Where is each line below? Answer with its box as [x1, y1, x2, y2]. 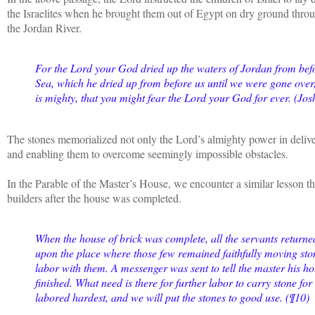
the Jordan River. [7, 20, 82, 36]
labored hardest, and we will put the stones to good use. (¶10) [35, 289, 309, 304]
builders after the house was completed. [7, 191, 181, 206]
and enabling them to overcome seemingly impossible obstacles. [7, 146, 292, 162]
